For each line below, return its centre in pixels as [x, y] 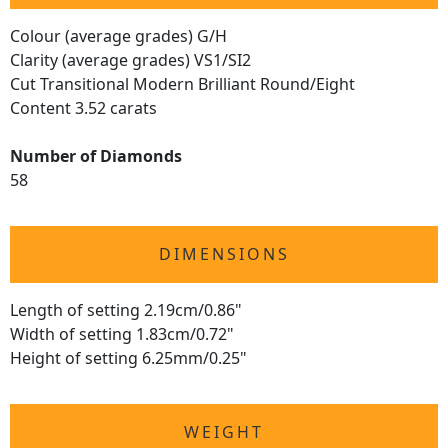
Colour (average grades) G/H [118, 36]
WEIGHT [224, 432]
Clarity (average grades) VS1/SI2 [130, 60]
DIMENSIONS [224, 254]
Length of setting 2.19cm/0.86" [126, 310]
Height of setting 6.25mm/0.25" [128, 358]
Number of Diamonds [96, 156]
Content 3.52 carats [83, 108]
